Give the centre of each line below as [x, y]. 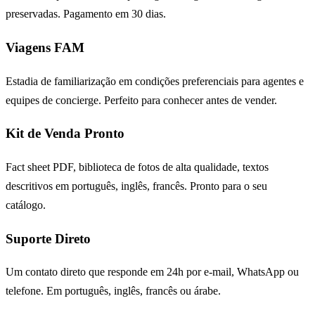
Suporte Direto [48, 238]
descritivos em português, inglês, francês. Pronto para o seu [136, 186]
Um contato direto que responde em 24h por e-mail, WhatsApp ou [152, 272]
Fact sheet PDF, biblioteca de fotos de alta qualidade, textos [137, 167]
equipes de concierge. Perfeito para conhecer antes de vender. [141, 100]
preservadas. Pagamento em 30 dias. [86, 14]
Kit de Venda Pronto [65, 134]
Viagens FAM [45, 47]
